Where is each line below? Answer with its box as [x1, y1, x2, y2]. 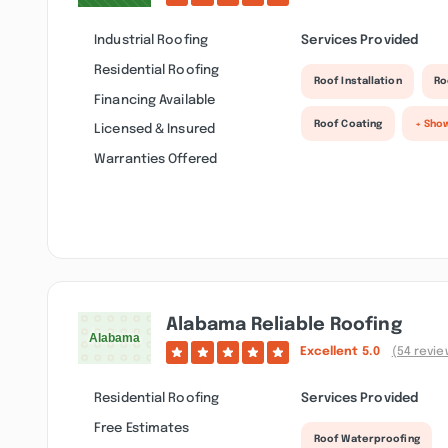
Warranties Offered [94, 152, 217, 167]
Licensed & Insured [94, 122, 215, 137]
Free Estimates [94, 420, 190, 435]
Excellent [299, 345, 362, 358]
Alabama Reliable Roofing [166, 315, 402, 334]
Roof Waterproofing [313, 434, 420, 445]
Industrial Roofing [94, 33, 208, 48]
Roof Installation [313, 76, 402, 87]
